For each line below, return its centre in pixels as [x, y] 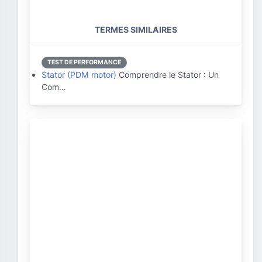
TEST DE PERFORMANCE [84, 62]
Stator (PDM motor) [79, 75]
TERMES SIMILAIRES [136, 30]
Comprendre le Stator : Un [168, 75]
